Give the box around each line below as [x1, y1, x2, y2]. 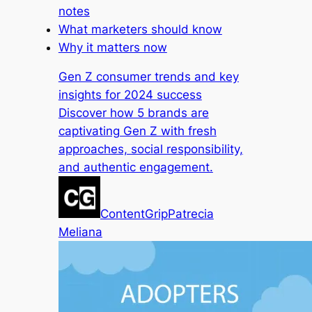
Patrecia [167, 207, 214, 221]
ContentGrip [100, 207, 168, 221]
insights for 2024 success [58, 88, 202, 102]
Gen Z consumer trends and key [58, 70, 239, 84]
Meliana [58, 225, 102, 240]
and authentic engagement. [58, 160, 213, 175]
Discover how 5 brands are [58, 106, 209, 120]
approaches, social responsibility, [58, 142, 243, 157]
